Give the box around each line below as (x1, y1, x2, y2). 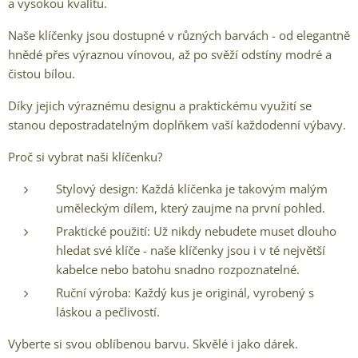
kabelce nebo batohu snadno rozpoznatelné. (56, 261, 300, 277)
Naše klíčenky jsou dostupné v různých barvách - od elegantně (8, 27, 350, 43)
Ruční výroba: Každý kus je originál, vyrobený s (56, 284, 314, 300)
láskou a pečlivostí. (56, 304, 160, 320)
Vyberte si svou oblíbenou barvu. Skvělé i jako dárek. (8, 336, 298, 352)
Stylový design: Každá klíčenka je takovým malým (56, 181, 328, 197)
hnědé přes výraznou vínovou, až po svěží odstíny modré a (8, 46, 332, 62)
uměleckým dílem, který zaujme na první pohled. (56, 200, 325, 216)
